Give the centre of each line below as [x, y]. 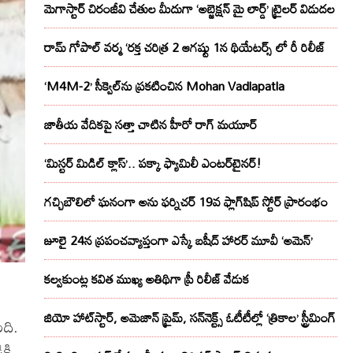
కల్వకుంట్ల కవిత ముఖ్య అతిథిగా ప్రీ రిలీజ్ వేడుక [147, 279]
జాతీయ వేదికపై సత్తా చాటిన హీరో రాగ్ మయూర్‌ [150, 125]
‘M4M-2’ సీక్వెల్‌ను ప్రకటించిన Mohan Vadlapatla [164, 86]
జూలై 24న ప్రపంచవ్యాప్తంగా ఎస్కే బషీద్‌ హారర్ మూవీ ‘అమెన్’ [178, 241]
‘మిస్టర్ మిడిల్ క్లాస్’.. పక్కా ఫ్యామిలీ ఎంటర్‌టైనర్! [153, 163]
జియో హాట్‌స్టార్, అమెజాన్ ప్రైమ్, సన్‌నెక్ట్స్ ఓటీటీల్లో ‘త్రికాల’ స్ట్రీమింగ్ [190, 318]
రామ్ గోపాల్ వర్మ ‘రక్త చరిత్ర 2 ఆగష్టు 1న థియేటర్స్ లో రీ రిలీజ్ [184, 48]
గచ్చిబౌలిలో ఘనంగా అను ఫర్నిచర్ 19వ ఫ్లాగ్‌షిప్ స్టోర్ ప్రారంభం [186, 202]
